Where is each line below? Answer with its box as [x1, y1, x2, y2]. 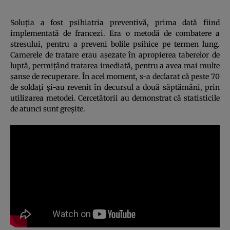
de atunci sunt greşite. [10, 104, 85, 113]
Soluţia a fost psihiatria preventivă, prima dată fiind [10, 17, 220, 27]
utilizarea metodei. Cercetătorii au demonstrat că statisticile [10, 93, 220, 103]
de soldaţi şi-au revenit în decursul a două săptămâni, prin [10, 82, 220, 92]
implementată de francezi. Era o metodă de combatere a [10, 28, 220, 38]
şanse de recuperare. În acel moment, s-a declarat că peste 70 [10, 71, 220, 81]
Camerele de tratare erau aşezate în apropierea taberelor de [10, 50, 220, 60]
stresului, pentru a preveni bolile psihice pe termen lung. [10, 39, 220, 49]
